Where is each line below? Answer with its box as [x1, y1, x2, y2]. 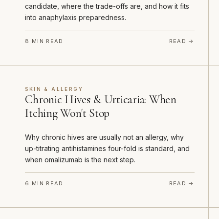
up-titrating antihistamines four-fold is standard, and [25, 144, 190, 153]
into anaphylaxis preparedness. [25, 13, 127, 22]
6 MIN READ [25, 180, 64, 187]
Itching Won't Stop [25, 106, 110, 121]
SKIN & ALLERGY [25, 86, 83, 92]
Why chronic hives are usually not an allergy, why [25, 133, 184, 142]
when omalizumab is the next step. [25, 155, 136, 164]
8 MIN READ [25, 38, 64, 45]
